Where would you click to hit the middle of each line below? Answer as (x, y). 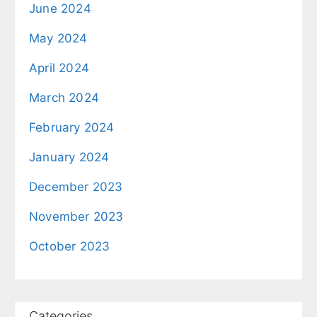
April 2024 (59, 68)
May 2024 (58, 39)
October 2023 (70, 247)
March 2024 (64, 98)
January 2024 (69, 157)
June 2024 (60, 9)
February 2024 (72, 128)
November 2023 (76, 217)
